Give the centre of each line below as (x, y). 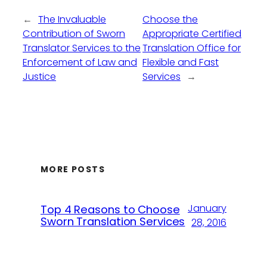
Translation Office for (192, 48)
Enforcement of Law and (80, 63)
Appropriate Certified (192, 34)
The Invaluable (72, 20)
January (207, 209)
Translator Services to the (82, 48)
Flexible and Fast (181, 63)
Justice (39, 77)
